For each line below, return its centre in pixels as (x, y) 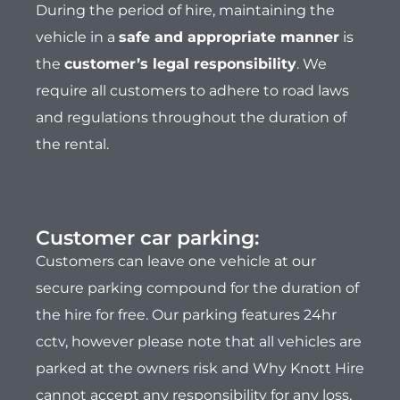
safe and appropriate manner (229, 37)
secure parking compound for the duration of (197, 288)
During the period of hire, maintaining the (185, 11)
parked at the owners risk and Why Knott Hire (200, 369)
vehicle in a (77, 37)
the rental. (72, 145)
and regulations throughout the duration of (191, 118)
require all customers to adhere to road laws (192, 91)
